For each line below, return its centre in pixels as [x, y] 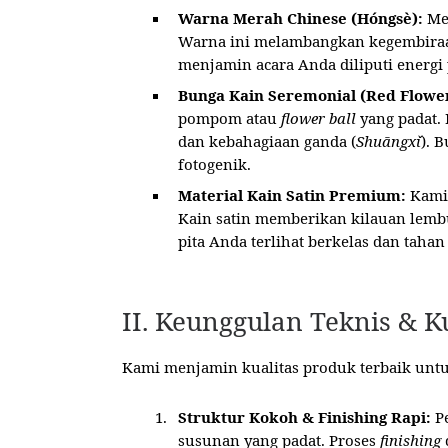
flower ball [318, 117]
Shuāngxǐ [388, 140]
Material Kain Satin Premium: [292, 194]
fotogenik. [214, 163]
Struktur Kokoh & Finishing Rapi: [304, 416]
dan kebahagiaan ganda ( [267, 140]
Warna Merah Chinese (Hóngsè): [300, 17]
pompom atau [229, 117]
